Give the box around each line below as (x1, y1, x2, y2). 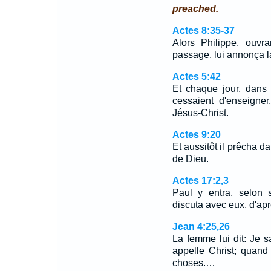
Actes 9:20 (172, 129, 221, 140)
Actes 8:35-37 (172, 25, 235, 36)
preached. (172, 4, 218, 14)
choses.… (172, 258, 215, 268)
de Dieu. (172, 154, 209, 164)
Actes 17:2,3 (172, 175, 229, 186)
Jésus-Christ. (172, 108, 229, 118)
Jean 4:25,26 (172, 221, 230, 232)
